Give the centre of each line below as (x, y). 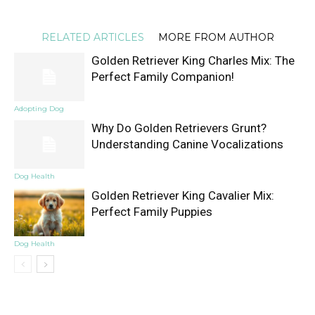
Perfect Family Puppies (152, 212)
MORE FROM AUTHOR (216, 38)
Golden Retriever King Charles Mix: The (193, 61)
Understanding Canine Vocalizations (187, 144)
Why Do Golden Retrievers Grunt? (179, 128)
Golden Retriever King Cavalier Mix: (183, 196)
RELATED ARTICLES (92, 38)
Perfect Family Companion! (163, 77)
